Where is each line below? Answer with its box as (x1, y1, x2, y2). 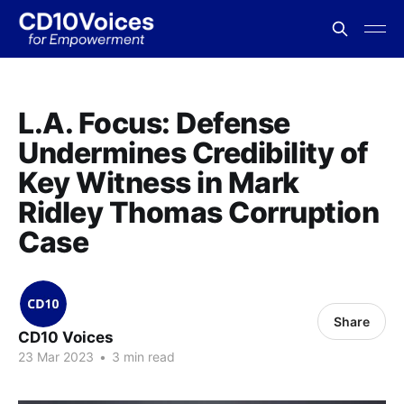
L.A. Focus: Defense (18, 106, 290, 141)
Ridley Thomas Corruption (18, 195, 380, 230)
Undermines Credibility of (18, 135, 369, 170)
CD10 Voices (18, 328, 114, 346)
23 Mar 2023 (18, 349, 94, 364)
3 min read (108, 349, 175, 364)
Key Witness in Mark (18, 165, 299, 200)
